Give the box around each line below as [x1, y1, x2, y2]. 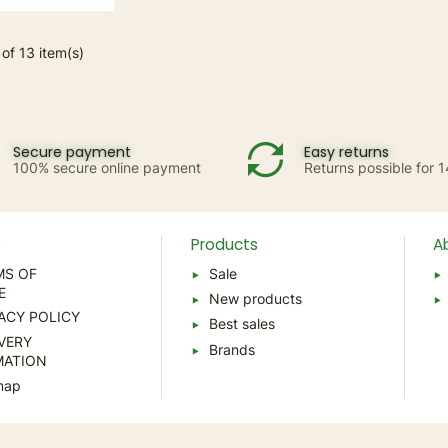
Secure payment [13, 142, 131, 163]
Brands [208, 340, 255, 358]
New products [208, 290, 302, 308]
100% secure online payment [13, 159, 201, 177]
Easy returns [304, 142, 389, 163]
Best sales [208, 315, 275, 333]
